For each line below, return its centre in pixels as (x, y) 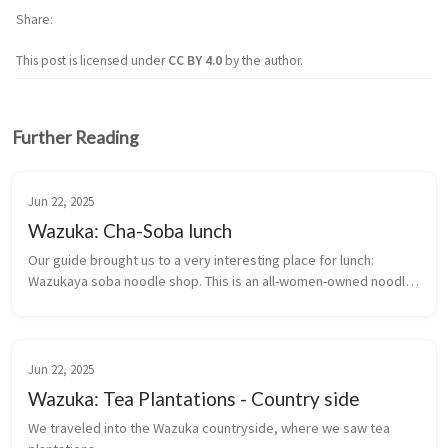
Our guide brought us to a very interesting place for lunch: (201, 260)
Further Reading (75, 138)
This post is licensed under (92, 61)
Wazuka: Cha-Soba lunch (130, 231)
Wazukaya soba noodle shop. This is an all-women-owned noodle (220, 281)
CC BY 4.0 (196, 61)
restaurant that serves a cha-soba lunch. (148, 302)
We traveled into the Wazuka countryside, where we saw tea (209, 428)
